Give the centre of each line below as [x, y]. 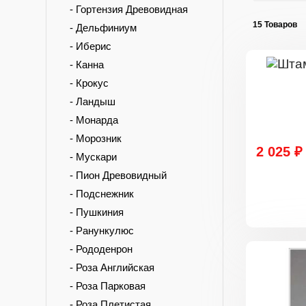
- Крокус [85, 83]
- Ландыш [88, 101]
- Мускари [89, 157]
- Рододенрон [97, 249]
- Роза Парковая [103, 286]
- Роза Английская [108, 267]
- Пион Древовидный [114, 175]
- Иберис [86, 46]
